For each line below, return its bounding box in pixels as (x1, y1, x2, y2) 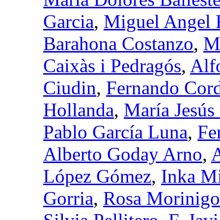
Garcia (43, 10, 94, 32)
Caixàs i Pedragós (43, 55, 181, 76)
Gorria (43, 187, 93, 209)
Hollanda (43, 99, 114, 120)
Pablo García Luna (43, 121, 188, 142)
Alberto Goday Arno (43, 143, 202, 165)
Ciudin (43, 77, 96, 98)
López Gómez (43, 165, 151, 187)
